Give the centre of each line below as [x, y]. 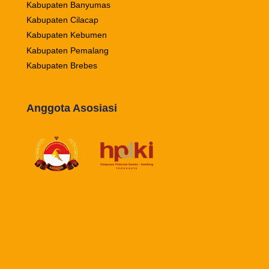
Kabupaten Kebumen [66, 35]
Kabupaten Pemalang [67, 50]
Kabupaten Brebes [62, 66]
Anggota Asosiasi [71, 108]
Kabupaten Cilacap [62, 20]
